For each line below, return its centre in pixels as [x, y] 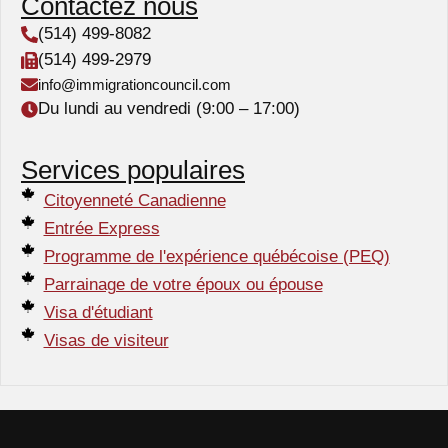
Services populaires [133, 170]
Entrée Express [101, 229]
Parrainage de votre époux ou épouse [183, 285]
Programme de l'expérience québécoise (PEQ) [216, 257]
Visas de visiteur [106, 341]
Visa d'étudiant [98, 313]
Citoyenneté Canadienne [134, 201]
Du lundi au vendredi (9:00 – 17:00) [169, 109]
